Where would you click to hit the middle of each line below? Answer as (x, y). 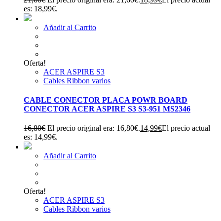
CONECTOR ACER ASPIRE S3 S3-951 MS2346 (107, 109)
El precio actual (186, 128)
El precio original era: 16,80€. (94, 128)
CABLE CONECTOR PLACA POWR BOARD (106, 100)
